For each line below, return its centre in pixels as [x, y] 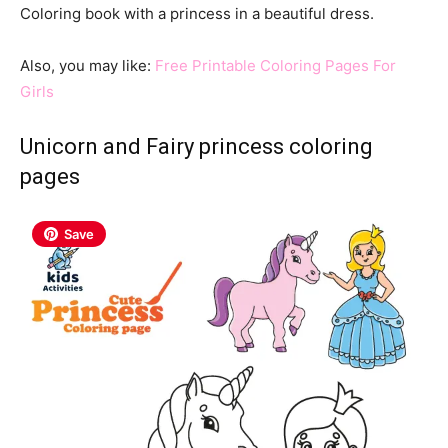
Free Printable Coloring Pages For [275, 65]
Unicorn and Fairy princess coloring [196, 146]
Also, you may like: [87, 65]
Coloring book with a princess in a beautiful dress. [197, 13]
